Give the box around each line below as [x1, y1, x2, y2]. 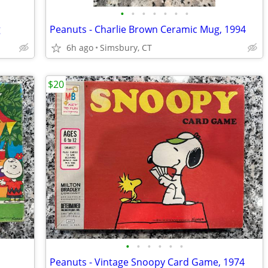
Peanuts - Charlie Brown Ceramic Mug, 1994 [50, 23, 246, 36]
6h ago [66, 42, 93, 53]
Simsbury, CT [100, 42, 152, 53]
